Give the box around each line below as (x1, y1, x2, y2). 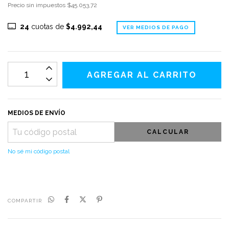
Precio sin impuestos (8, 1, 67, 9)
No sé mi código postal (8, 147, 70, 155)
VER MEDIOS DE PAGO (122, 24, 189, 30)
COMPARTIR (8, 197, 42, 203)
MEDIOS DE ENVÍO (8, 109, 65, 117)
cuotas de (29, 22, 66, 31)
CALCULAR (147, 128, 189, 136)
